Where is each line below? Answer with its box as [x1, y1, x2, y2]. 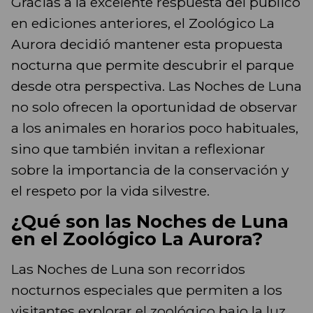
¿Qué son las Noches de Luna [11, 210, 289, 233]
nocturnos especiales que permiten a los [11, 282, 282, 299]
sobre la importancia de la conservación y [11, 161, 289, 179]
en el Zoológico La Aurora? [11, 228, 263, 250]
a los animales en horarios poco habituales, [11, 119, 298, 137]
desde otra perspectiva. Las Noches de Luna [11, 78, 302, 95]
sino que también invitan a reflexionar [11, 140, 265, 158]
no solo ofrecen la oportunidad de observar [11, 99, 298, 116]
